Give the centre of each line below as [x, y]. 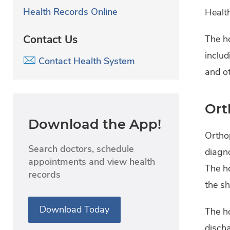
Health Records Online [70, 12]
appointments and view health [92, 161]
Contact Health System [85, 61]
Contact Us [50, 39]
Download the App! [95, 124]
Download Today [74, 209]
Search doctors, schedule [81, 149]
